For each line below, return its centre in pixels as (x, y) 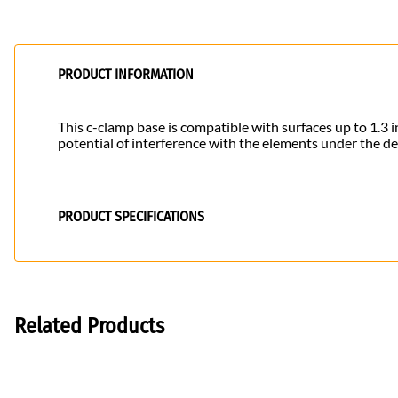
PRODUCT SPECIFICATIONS (131, 217)
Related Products (89, 326)
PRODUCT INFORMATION (126, 75)
